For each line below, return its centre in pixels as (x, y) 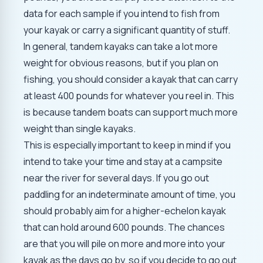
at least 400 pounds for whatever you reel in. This (129, 96)
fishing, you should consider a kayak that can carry (131, 80)
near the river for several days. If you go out (116, 178)
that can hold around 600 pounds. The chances (124, 227)
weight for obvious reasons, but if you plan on (121, 63)
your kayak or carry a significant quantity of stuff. (127, 30)
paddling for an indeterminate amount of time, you (129, 195)
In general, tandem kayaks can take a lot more (121, 47)
